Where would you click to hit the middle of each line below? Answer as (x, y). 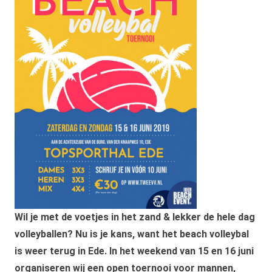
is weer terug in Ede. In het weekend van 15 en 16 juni (134, 251)
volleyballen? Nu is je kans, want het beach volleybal (132, 234)
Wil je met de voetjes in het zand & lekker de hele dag (135, 217)
